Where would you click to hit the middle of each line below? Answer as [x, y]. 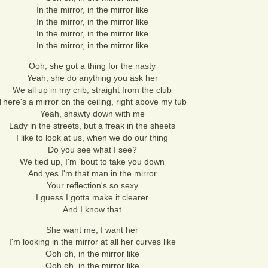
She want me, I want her [92, 230]
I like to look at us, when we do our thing [92, 138]
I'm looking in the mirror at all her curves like [92, 242]
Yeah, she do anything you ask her [92, 78]
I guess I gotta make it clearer [92, 197]
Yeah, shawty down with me [92, 114]
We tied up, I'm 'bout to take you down [92, 162]
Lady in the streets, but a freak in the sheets [92, 126]
